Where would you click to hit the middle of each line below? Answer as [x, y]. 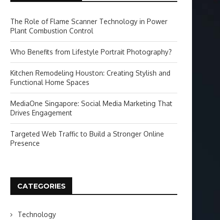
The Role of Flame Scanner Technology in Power [89, 21]
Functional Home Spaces [50, 82]
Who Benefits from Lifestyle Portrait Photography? [91, 52]
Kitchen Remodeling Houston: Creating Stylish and [90, 73]
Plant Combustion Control [52, 31]
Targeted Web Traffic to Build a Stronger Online [87, 134]
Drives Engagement [41, 113]
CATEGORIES [41, 186]
